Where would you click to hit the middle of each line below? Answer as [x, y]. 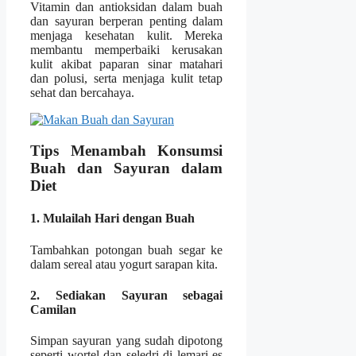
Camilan [53, 309]
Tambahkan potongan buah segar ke [127, 250]
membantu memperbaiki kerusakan [127, 50]
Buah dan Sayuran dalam [127, 168]
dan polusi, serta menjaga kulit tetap [127, 79]
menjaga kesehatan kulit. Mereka [127, 36]
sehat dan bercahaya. [82, 93]
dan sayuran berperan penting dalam [127, 21]
